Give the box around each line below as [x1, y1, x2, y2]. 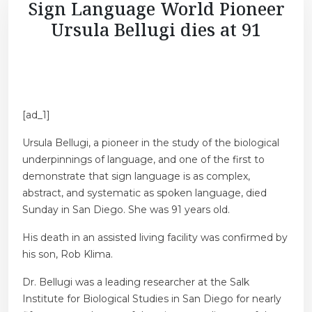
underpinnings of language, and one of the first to [22, 153, 265, 166]
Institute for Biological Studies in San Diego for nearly [22, 292, 281, 306]
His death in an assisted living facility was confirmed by [22, 231, 288, 244]
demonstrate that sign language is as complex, [22, 170, 250, 183]
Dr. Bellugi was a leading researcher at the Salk [22, 276, 249, 289]
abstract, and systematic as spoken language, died [22, 187, 267, 200]
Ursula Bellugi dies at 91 [51, 17, 261, 42]
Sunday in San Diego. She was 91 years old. [22, 203, 230, 217]
